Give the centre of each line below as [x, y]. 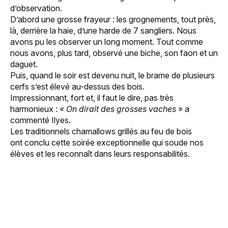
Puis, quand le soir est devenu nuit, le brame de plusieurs [112, 75]
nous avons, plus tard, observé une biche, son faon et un [114, 53]
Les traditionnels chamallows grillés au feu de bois [101, 131]
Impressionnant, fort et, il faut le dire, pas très [92, 98]
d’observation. [36, 8]
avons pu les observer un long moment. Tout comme [107, 42]
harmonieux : [35, 109]
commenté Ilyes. [41, 120]
